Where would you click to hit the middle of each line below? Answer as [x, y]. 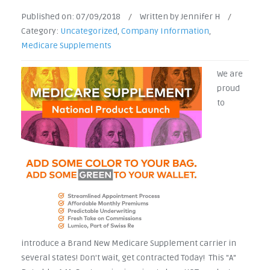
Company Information [165, 31]
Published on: [49, 17]
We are [230, 74]
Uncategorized [89, 31]
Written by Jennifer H [180, 17]
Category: [41, 31]
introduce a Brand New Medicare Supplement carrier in [129, 243]
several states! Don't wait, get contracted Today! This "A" [129, 258]
